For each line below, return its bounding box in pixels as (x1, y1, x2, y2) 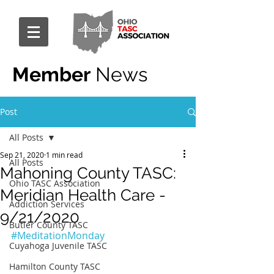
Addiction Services (9, 198, 84, 210)
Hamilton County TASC (9, 261, 100, 272)
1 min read (46, 150, 83, 160)
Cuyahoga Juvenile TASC (9, 240, 107, 251)
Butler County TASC (9, 219, 88, 231)
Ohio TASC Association (9, 177, 100, 189)
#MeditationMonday (11, 229, 105, 242)
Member (12, 63, 91, 86)
